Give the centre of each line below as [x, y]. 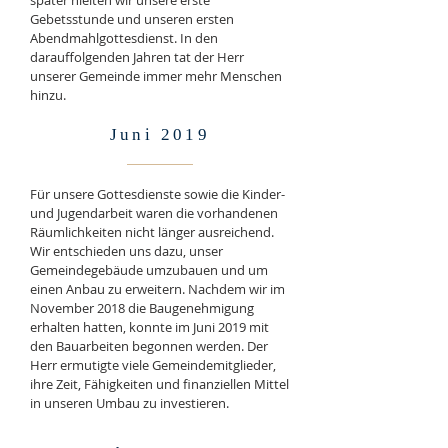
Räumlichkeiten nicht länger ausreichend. [152, 232]
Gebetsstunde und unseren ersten [132, 19]
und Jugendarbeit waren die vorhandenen [154, 213]
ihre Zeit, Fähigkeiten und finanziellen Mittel [159, 384]
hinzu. [48, 95]
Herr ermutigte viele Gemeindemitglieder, [153, 365]
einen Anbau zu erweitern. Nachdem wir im [157, 289]
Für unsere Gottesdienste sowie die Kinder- [157, 194]
